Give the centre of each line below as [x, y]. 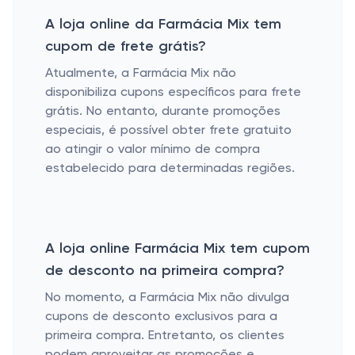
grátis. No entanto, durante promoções [163, 112]
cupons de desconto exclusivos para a [161, 317]
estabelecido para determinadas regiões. [170, 169]
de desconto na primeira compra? [165, 271]
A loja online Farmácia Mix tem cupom [177, 249]
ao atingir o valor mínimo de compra [153, 150]
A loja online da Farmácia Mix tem [163, 25]
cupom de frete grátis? [126, 47]
